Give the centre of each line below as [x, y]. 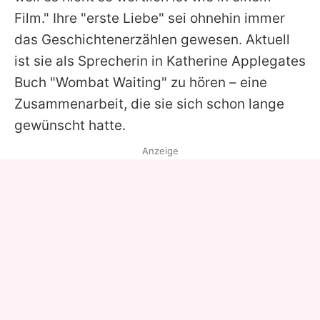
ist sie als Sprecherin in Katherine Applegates [160, 61]
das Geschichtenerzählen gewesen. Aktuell [152, 40]
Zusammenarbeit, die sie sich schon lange [149, 104]
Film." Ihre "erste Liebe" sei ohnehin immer [150, 19]
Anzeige [160, 151]
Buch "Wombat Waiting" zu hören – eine [141, 83]
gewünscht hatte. [70, 126]
